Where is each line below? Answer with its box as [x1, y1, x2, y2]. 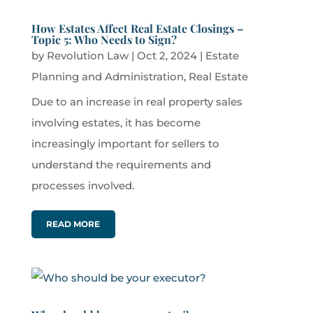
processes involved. [31, 179, 134, 193]
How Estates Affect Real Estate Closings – [31, 21, 244, 36]
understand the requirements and [31, 158, 211, 172]
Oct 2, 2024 [136, 49, 197, 63]
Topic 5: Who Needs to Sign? [31, 32, 177, 48]
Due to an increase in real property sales [31, 95, 242, 109]
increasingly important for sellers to [31, 137, 219, 151]
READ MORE [46, 219, 101, 230]
